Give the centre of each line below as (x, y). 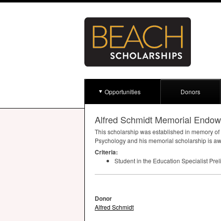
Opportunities (123, 92)
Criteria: (106, 152)
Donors (190, 92)
